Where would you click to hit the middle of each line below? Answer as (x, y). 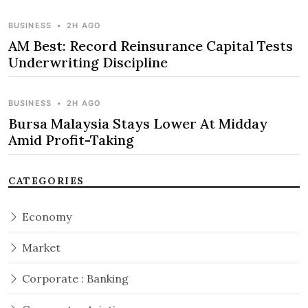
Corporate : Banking (74, 279)
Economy (45, 217)
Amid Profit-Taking (71, 140)
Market (40, 248)
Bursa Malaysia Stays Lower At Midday (138, 124)
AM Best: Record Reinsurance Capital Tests (151, 46)
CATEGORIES (46, 181)
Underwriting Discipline (90, 63)
